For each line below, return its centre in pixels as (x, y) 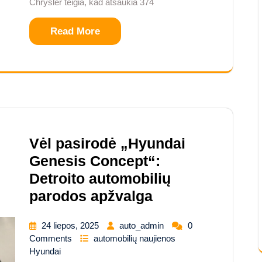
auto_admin (143, 226)
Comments (52, 239)
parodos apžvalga (91, 196)
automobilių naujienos (135, 239)
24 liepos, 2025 (71, 226)
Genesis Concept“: (95, 161)
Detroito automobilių (100, 179)
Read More (75, 32)
